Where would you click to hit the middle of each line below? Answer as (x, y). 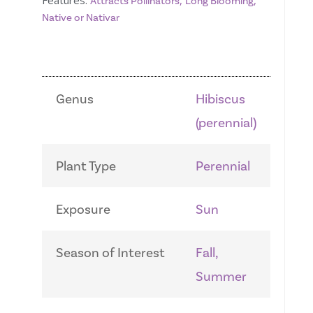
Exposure (83, 210)
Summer (221, 277)
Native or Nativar (81, 18)
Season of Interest (110, 253)
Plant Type (86, 167)
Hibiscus (220, 100)
